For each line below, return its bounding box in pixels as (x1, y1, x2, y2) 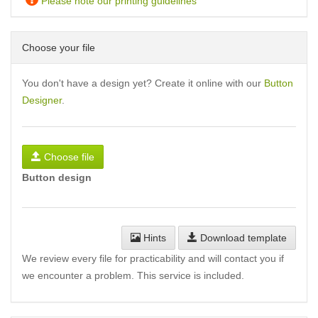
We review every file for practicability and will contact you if (22, 253, 284, 264)
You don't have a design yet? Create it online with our (22, 77, 264, 89)
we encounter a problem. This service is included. (22, 270, 244, 281)
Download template (197, 232, 287, 243)
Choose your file (22, 42, 95, 53)
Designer (22, 94, 62, 106)
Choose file (44, 151, 94, 163)
